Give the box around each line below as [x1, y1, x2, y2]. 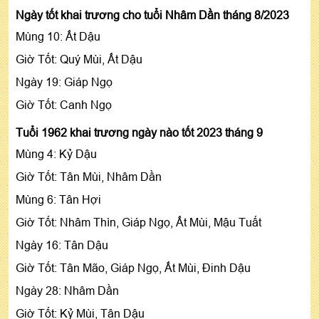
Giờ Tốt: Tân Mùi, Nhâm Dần [16, 169, 162, 183]
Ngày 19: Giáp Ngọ [16, 75, 113, 88]
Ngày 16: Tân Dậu [16, 238, 108, 251]
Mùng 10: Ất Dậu [16, 29, 100, 43]
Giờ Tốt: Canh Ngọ [16, 98, 112, 111]
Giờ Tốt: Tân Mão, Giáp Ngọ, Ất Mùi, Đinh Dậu [16, 261, 251, 274]
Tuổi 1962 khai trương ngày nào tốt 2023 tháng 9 [16, 125, 263, 139]
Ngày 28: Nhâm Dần [16, 283, 119, 297]
